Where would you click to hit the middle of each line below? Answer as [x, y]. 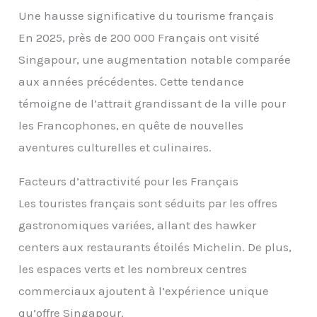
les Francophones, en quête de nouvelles [131, 126]
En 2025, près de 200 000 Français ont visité [139, 38]
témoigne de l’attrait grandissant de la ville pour [152, 104]
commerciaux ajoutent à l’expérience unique [144, 291]
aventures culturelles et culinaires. [115, 148]
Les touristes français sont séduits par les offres [148, 203]
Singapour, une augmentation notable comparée [155, 60]
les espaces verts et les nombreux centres [133, 269]
